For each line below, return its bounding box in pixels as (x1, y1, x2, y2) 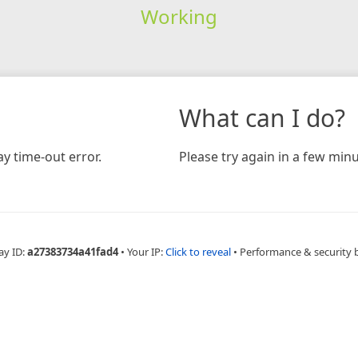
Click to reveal (165, 244, 231, 259)
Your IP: (127, 244, 165, 259)
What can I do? (179, 101, 345, 134)
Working (140, 2, 217, 30)
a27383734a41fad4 (27, 244, 118, 259)
